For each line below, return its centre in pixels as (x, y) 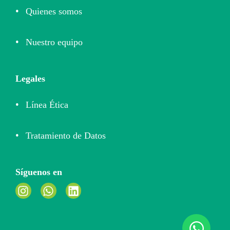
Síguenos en (39, 172)
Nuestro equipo (54, 42)
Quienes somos (54, 12)
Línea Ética (47, 105)
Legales (30, 79)
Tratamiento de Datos (66, 136)
